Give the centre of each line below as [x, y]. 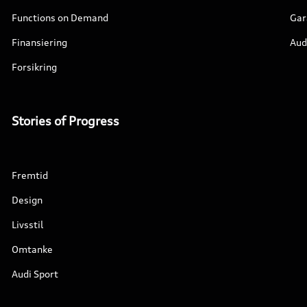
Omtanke [33, 249]
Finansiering [40, 42]
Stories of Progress [66, 121]
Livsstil [28, 224]
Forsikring [35, 67]
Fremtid [30, 175]
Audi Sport [35, 274]
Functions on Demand [60, 17]
